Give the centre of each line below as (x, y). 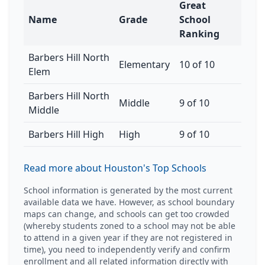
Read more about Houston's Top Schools (115, 168)
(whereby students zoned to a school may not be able (130, 226)
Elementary (144, 64)
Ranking (199, 34)
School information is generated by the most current (128, 190)
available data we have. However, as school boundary (129, 202)
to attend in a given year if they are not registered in (128, 237)
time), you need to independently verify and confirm (127, 249)
